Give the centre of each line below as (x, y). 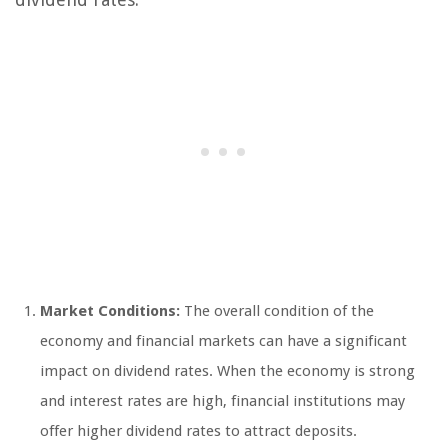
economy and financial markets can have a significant (223, 340)
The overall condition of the (277, 310)
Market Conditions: (110, 310)
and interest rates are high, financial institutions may (222, 400)
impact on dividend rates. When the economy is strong (227, 370)
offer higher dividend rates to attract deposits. (198, 430)
